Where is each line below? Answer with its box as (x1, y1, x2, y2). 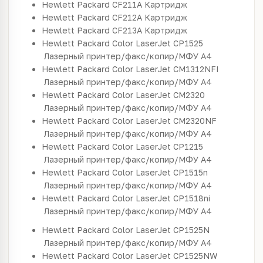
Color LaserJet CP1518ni (112, 193, 210, 203)
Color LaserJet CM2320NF (112, 116, 217, 126)
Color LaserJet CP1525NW (112, 251, 217, 261)
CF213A (112, 25, 142, 35)
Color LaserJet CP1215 (112, 141, 203, 151)
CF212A (112, 12, 142, 22)
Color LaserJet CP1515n (112, 167, 208, 177)
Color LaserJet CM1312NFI (112, 64, 219, 74)
